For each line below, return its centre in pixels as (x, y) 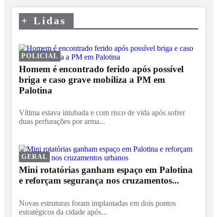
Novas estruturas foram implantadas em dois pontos (97, 203)
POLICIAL (40, 55)
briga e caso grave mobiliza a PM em (92, 79)
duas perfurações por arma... (62, 122)
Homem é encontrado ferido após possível (101, 69)
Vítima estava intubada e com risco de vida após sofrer (102, 113)
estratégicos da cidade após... (63, 212)
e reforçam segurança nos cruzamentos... (99, 181)
